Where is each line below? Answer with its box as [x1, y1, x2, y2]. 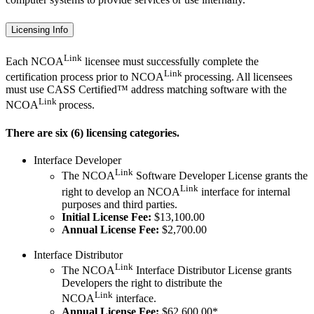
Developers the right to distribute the [62, 277, 222, 289]
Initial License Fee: [62, 210, 151, 223]
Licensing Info [11, 24, 68, 35]
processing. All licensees [184, 71, 292, 83]
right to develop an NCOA [62, 185, 180, 198]
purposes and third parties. [62, 198, 177, 210]
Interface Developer [34, 154, 121, 167]
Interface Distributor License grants [133, 264, 292, 277]
